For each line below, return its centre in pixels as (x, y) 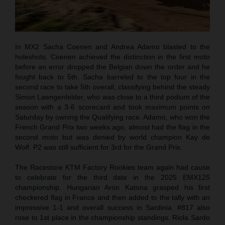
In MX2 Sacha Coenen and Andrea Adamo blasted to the (113, 47)
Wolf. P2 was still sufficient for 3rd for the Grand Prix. (99, 147)
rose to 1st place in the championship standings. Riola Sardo (113, 218)
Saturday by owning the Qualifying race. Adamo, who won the (113, 117)
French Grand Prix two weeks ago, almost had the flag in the (113, 127)
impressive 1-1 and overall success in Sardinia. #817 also (113, 208)
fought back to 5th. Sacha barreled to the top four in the (113, 77)
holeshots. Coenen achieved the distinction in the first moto (113, 57)
